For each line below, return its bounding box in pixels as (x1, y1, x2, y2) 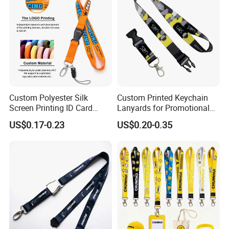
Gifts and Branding (117, 112, 185, 124)
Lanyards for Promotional (117, 102, 210, 114)
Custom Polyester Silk (9, 92, 88, 104)
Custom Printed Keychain (117, 92, 208, 104)
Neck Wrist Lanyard (9, 112, 80, 124)
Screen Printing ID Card (9, 102, 93, 114)
